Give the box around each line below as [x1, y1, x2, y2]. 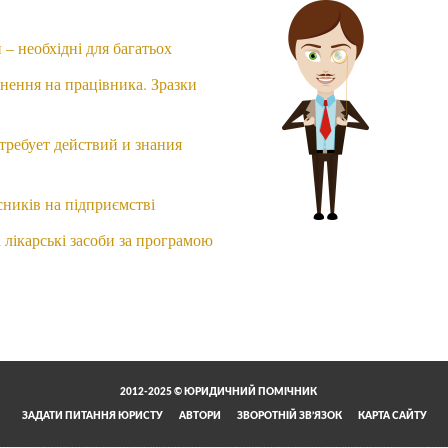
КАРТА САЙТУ [357, 411, 427, 422]
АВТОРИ [178, 411, 221, 422]
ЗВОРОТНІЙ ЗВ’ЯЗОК [236, 411, 342, 422]
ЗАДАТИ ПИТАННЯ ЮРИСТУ [21, 411, 163, 422]
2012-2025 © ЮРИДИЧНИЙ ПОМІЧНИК [119, 387, 319, 398]
